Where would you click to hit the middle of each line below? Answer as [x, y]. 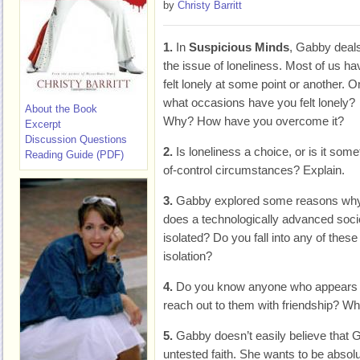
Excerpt [43, 124]
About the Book [61, 109]
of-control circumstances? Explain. [254, 170]
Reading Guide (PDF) [74, 155]
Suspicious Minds [239, 47]
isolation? [188, 256]
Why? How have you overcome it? [254, 121]
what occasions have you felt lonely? [259, 102]
